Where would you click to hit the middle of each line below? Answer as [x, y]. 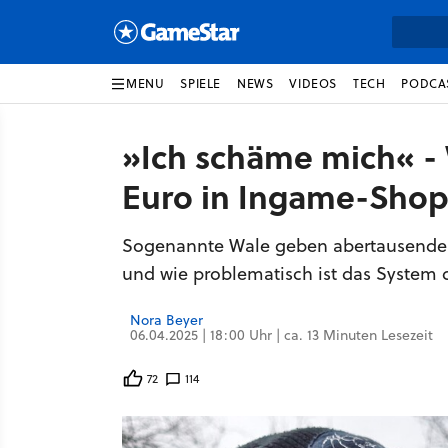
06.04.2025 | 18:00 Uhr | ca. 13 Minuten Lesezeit [281, 335]
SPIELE [201, 83]
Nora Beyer [166, 320]
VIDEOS [313, 83]
